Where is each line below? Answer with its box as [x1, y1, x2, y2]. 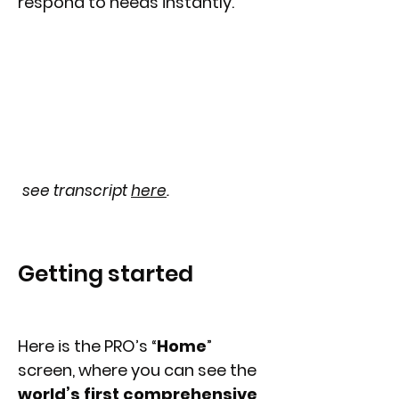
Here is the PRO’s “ [18, 335, 157, 357]
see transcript [22, 180, 131, 201]
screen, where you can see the [18, 359, 256, 381]
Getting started [18, 258, 193, 289]
